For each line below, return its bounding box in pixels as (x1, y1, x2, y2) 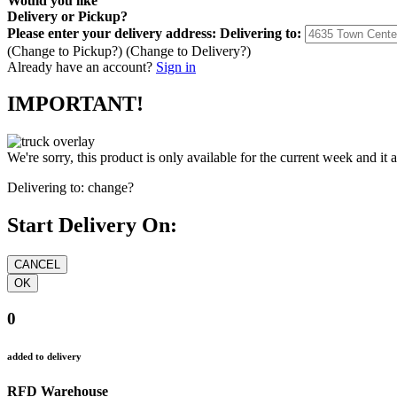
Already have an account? (7, 58, 152, 74)
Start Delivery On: (7, 214, 177, 237)
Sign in (156, 58, 196, 74)
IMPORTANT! (7, 92, 144, 116)
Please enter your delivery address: (7, 25, 216, 41)
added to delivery (7, 350, 82, 362)
